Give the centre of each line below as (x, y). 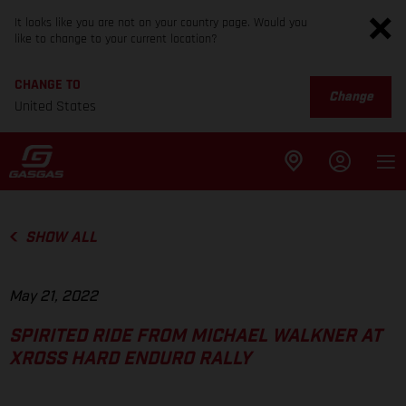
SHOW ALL (61, 237)
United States (55, 106)
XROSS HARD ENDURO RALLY (130, 359)
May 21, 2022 (53, 297)
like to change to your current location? (116, 39)
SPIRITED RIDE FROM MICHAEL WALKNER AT (195, 337)
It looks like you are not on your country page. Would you (161, 23)
